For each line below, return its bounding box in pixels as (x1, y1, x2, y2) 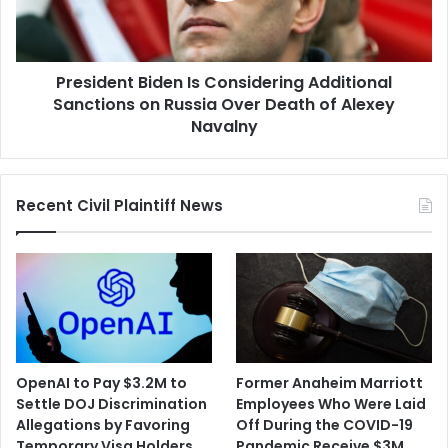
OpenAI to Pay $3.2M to (16, 373, 187, 394)
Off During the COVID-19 (236, 415, 414, 436)
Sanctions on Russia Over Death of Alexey (53, 92, 395, 116)
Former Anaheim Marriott (236, 373, 424, 394)
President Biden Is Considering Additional (56, 70, 392, 94)
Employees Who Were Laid (236, 394, 427, 415)
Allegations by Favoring (16, 415, 190, 436)
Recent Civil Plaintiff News (16, 194, 223, 216)
